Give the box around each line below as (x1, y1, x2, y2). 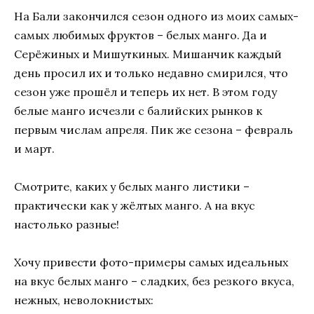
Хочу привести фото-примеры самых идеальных (14, 255, 288, 270)
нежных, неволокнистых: (14, 293, 153, 308)
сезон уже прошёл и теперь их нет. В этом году (14, 84, 277, 99)
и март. (14, 141, 55, 156)
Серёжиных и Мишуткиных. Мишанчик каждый (14, 46, 282, 61)
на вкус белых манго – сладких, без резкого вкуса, (14, 274, 294, 289)
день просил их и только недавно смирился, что (14, 65, 288, 80)
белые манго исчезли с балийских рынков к (14, 103, 262, 118)
